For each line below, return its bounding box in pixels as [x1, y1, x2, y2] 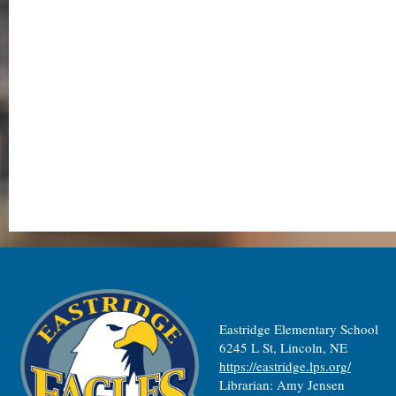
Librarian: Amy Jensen [219, 376, 345, 393]
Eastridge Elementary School [219, 320, 386, 338]
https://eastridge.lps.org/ [219, 357, 351, 375]
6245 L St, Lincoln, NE [219, 339, 347, 356]
